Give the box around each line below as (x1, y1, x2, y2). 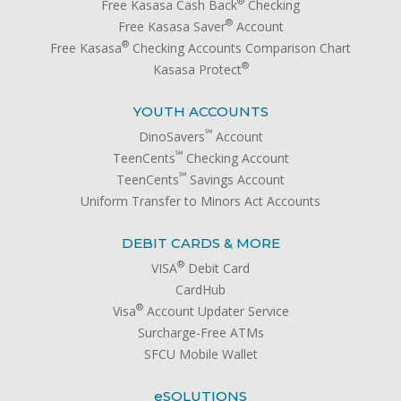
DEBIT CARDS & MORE (121, 234, 280, 252)
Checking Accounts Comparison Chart (129, 38, 351, 56)
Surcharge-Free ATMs (137, 323, 264, 341)
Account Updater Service (142, 302, 289, 320)
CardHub (175, 280, 226, 298)
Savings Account (186, 170, 285, 188)
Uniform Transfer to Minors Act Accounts (81, 192, 320, 209)
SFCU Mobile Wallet (143, 345, 258, 363)
